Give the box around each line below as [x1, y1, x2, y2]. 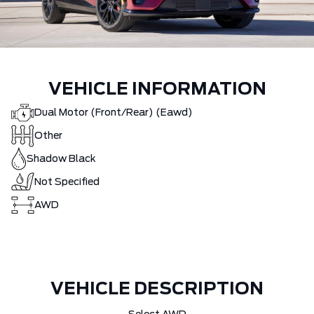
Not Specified [34, 177, 100, 187]
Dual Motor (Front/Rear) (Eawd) [34, 107, 193, 118]
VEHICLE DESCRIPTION [50, 281, 264, 299]
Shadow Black [27, 153, 96, 164]
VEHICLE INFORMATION [48, 81, 266, 99]
